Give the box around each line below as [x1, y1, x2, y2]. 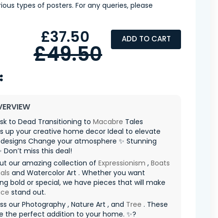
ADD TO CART [121, 34, 171, 44]
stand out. [9, 187, 46, 197]
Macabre [93, 116, 123, 127]
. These [142, 199, 168, 209]
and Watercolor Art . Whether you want [10, 167, 145, 178]
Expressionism [98, 158, 145, 168]
